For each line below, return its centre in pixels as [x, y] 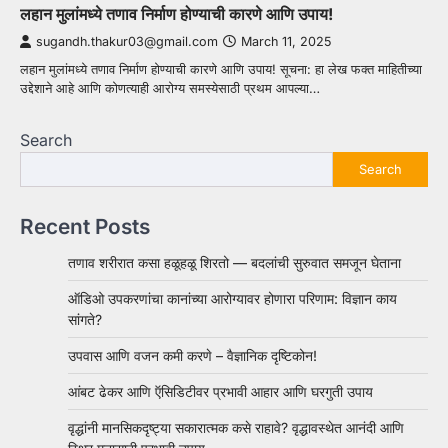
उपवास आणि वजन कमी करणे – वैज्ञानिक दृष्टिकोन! [192, 355]
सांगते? [85, 319]
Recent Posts [85, 226]
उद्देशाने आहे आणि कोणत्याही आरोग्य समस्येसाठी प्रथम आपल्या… [170, 87]
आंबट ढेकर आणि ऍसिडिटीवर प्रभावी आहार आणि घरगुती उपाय [220, 391]
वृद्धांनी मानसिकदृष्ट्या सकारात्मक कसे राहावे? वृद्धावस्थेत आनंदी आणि [236, 427]
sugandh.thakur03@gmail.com [127, 41]
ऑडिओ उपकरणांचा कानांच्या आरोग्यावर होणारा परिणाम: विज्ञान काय [232, 298]
